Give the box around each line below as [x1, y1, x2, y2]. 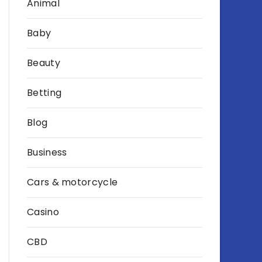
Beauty [27, 56, 60, 70]
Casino [27, 205, 59, 219]
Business [27, 146, 67, 159]
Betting [27, 86, 62, 99]
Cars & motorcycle [27, 175, 118, 189]
